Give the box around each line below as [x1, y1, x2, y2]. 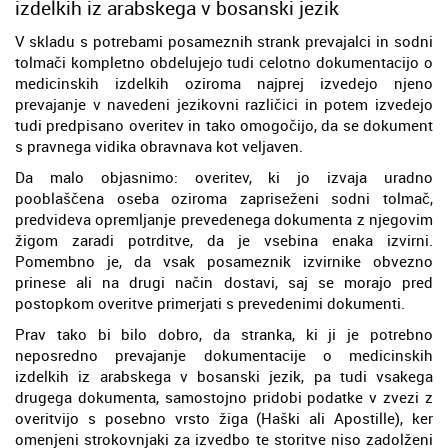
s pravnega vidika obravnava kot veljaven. [15, 135, 303, 156]
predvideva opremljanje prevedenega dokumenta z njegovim [15, 208, 433, 229]
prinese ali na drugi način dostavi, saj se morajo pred [15, 271, 433, 292]
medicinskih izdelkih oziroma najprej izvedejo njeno [15, 72, 433, 93]
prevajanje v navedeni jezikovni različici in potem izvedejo [15, 93, 433, 114]
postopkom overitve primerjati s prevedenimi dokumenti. [15, 292, 405, 313]
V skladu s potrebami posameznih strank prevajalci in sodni [15, 30, 433, 51]
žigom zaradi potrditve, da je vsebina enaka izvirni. [15, 229, 433, 250]
